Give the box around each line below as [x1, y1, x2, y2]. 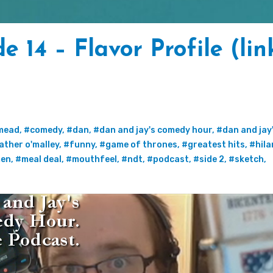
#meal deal [15, 154, 62, 165]
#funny [63, 139, 95, 150]
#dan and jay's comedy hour [93, 124, 212, 135]
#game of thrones [99, 139, 177, 150]
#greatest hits [182, 139, 245, 150]
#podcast [147, 154, 189, 165]
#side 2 [193, 154, 224, 165]
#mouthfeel [66, 154, 117, 165]
